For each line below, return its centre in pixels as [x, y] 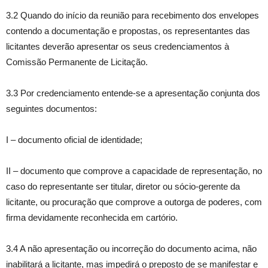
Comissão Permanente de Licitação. [77, 62]
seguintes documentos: [51, 109]
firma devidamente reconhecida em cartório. [92, 217]
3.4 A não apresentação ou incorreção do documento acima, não [131, 249]
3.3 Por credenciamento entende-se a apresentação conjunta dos [133, 93]
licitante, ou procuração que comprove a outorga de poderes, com [134, 202]
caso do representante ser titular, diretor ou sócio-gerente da [123, 186]
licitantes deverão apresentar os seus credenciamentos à [118, 46]
